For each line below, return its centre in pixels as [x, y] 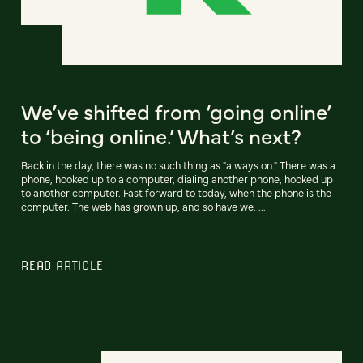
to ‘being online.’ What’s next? [161, 136]
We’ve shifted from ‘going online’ [176, 111]
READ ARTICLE [62, 265]
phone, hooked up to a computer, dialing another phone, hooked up [177, 179]
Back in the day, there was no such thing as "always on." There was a [178, 165]
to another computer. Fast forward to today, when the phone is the [176, 193]
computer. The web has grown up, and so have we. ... [143, 207]
